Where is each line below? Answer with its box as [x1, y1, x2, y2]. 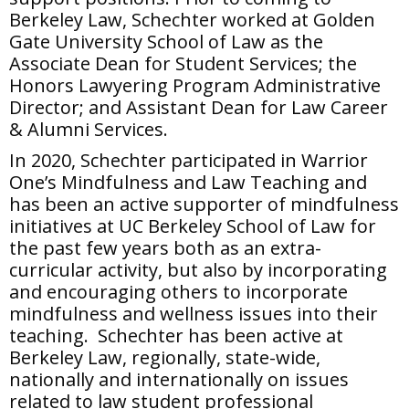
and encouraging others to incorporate [9, 279, 348, 304]
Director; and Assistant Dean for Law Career [9, 95, 388, 120]
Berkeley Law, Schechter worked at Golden [9, 7, 375, 32]
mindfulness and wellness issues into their [9, 301, 378, 326]
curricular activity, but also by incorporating [9, 257, 387, 282]
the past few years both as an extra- [9, 236, 321, 260]
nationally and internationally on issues [9, 367, 349, 392]
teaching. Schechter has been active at [9, 323, 343, 348]
